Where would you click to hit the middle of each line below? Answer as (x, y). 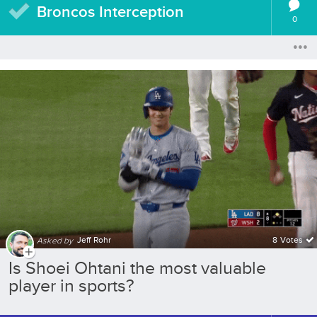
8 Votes (288, 240)
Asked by (55, 241)
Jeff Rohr (94, 240)
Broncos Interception (110, 12)
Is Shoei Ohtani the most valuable (137, 269)
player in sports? (71, 286)
